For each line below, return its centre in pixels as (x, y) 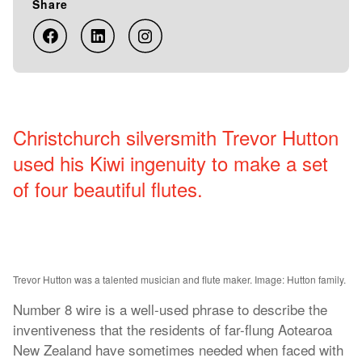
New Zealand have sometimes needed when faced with (178, 349)
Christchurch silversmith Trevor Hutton (176, 137)
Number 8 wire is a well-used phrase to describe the (170, 309)
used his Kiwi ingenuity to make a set (170, 163)
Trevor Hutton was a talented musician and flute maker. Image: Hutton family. (179, 279)
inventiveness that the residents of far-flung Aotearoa (173, 329)
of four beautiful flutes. (108, 189)
